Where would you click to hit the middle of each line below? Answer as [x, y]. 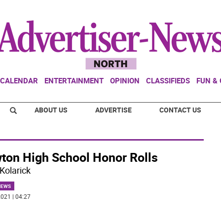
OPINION [125, 80]
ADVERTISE [113, 110]
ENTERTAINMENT [74, 80]
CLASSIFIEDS [168, 80]
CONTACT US [180, 110]
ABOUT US [51, 110]
